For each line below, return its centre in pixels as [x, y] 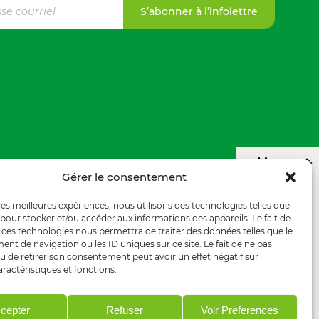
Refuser [124, 310]
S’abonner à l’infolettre [199, 12]
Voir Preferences [240, 310]
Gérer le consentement [125, 177]
